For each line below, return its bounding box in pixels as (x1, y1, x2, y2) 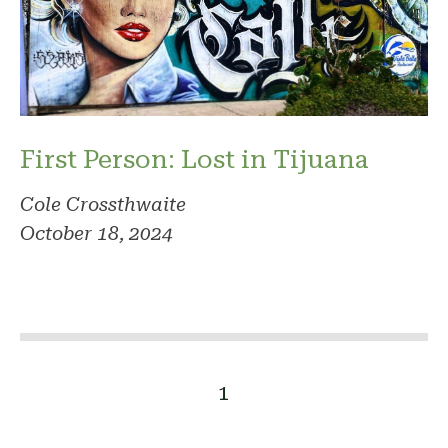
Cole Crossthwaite (20, 192, 186, 216)
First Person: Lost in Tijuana (20, 143, 369, 174)
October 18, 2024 (20, 221, 173, 245)
